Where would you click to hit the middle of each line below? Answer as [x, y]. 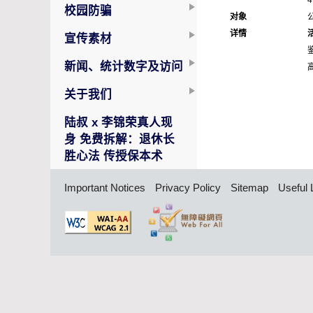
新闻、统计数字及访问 [124, 66]
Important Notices [105, 188]
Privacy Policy [188, 188]
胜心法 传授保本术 [114, 156]
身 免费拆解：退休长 [119, 139]
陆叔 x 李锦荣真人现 [118, 122]
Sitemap [249, 188]
